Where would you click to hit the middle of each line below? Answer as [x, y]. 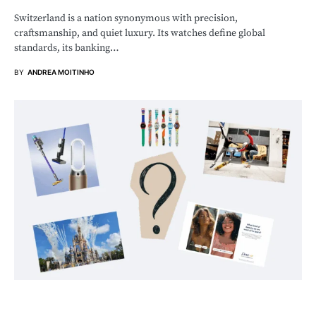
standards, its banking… [67, 48]
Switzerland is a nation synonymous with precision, [126, 18]
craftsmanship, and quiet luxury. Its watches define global [140, 33]
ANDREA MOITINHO [61, 72]
